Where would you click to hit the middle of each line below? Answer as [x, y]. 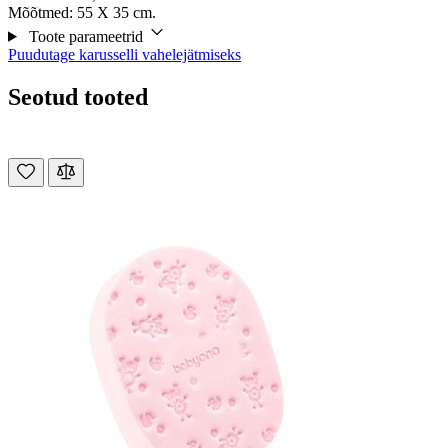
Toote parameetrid [85, 36]
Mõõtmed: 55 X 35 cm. [82, 12]
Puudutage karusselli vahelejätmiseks [124, 54]
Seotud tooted [78, 96]
